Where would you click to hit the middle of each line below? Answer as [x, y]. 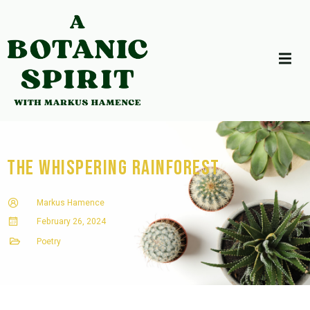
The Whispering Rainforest [113, 168]
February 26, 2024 [71, 221]
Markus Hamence [70, 202]
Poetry [48, 241]
